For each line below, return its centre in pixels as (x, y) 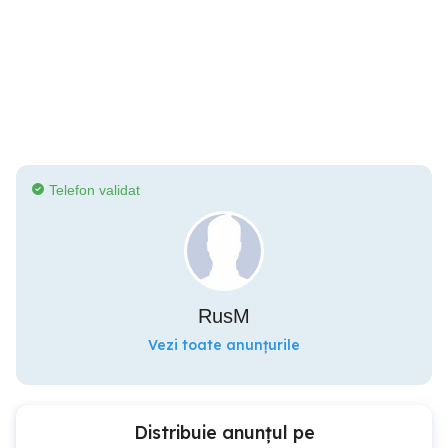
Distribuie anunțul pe (224, 432)
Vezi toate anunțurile (224, 345)
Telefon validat (94, 190)
